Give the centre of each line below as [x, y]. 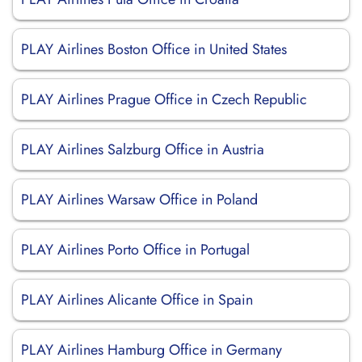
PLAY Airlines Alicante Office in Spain [137, 300]
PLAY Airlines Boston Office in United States [154, 49]
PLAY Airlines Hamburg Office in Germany [152, 350]
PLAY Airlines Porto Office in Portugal [135, 250]
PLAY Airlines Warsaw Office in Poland [139, 200]
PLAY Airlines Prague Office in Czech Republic [164, 99]
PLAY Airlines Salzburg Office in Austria [143, 149]
